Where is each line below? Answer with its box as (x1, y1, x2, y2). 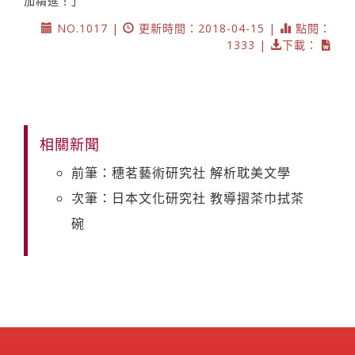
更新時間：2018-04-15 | (135, 20, 280, 36)
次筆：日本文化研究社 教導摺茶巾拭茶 (71, 189, 304, 207)
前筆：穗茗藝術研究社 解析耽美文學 (71, 163, 291, 181)
